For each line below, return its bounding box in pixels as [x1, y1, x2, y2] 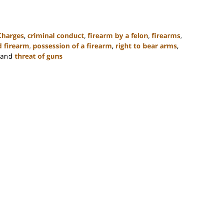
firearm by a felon [88, 30, 148, 40]
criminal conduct [27, 30, 84, 40]
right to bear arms [115, 41, 177, 50]
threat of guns [15, 51, 63, 61]
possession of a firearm [33, 41, 112, 50]
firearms [152, 30, 180, 40]
